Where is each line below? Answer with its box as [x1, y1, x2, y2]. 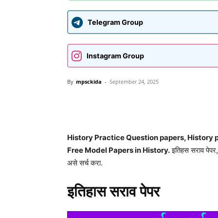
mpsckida [76, 78, 102, 85]
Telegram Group [88, 18, 143, 26]
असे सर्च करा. [67, 158, 103, 167]
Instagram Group [87, 52, 144, 60]
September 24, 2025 [109, 78, 159, 85]
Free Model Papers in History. [67, 145, 170, 155]
